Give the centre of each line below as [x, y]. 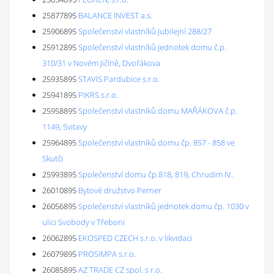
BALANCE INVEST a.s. [115, 15]
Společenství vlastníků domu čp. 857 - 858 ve [157, 143]
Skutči [53, 158]
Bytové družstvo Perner [120, 190]
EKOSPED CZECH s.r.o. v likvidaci [135, 238]
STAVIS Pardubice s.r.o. [119, 79]
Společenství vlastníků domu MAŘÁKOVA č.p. [158, 111]
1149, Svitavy [65, 127]
